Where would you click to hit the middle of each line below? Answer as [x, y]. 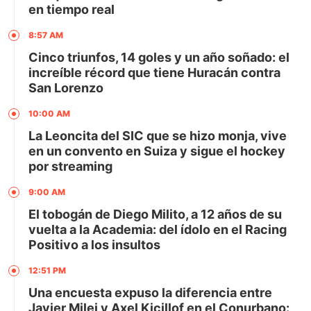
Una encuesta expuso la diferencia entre [150, 292]
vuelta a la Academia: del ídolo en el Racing [158, 229]
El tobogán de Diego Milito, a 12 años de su [155, 214]
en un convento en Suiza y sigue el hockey [157, 151]
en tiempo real [72, 9]
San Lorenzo [66, 87]
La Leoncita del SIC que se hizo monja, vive [158, 135]
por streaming [70, 166]
